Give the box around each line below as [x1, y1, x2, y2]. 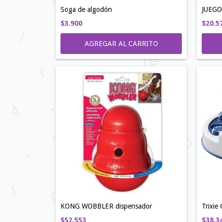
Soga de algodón [60, 5, 112, 13]
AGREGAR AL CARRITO [84, 40, 158, 48]
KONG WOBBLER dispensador [60, 202, 152, 210]
